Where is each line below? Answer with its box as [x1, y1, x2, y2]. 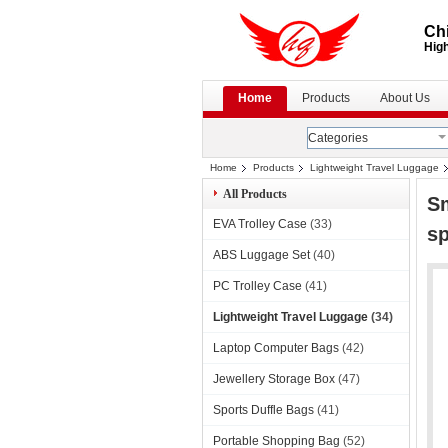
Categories [308, 131, 368, 145]
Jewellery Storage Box [213, 372, 335, 386]
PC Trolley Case [213, 279, 302, 293]
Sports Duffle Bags [213, 403, 314, 417]
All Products [223, 187, 287, 201]
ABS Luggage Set [213, 248, 310, 262]
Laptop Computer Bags [213, 341, 339, 355]
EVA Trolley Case [213, 217, 307, 231]
